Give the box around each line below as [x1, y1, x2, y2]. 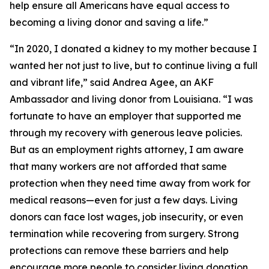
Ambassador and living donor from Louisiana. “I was [10, 93, 253, 105]
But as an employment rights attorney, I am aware [10, 144, 244, 156]
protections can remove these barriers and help [10, 244, 229, 256]
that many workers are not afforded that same [10, 160, 227, 172]
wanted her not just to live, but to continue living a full [10, 59, 258, 71]
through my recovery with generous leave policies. [10, 127, 242, 139]
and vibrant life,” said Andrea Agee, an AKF [10, 76, 214, 88]
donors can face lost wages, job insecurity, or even [10, 211, 243, 223]
